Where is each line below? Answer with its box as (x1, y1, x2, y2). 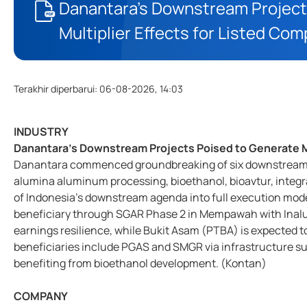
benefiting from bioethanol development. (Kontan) (14, 256, 269, 271)
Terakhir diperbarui (14, 82, 95, 95)
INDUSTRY (14, 124, 70, 139)
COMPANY (14, 288, 69, 304)
